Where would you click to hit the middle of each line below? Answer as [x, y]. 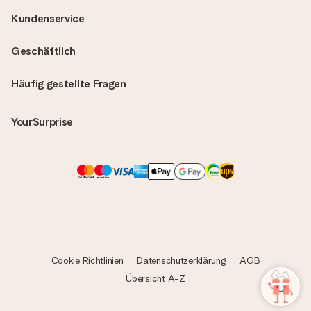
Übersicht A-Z [155, 278]
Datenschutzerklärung [182, 260]
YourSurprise [42, 122]
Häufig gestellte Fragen [69, 84]
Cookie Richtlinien [87, 260]
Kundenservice [48, 18]
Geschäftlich [44, 51]
